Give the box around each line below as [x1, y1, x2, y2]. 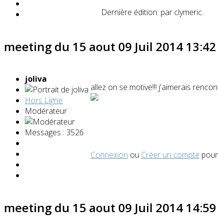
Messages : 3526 [25, 127, 84, 138]
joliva [25, 73, 47, 84]
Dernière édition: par [101, 6, 174, 18]
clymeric [174, 6, 202, 18]
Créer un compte [141, 149, 200, 160]
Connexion [91, 149, 128, 160]
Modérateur [25, 105, 67, 116]
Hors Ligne [25, 94, 63, 106]
